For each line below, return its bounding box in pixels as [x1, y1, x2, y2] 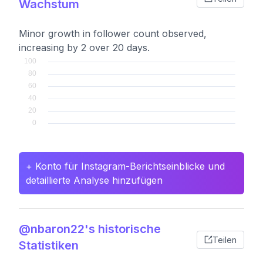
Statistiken [19, 238, 79, 252]
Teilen [213, 234, 237, 245]
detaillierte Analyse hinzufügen [26, 174, 163, 186]
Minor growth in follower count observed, [19, 28, 207, 39]
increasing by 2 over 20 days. [19, 42, 150, 53]
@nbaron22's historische [19, 222, 161, 236]
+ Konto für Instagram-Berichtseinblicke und [26, 160, 225, 172]
